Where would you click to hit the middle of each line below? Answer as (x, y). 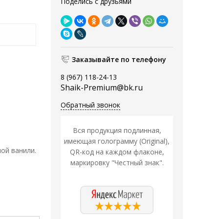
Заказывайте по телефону (119, 60)
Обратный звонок (90, 105)
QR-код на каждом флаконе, (117, 152)
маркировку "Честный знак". (117, 163)
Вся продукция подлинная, (117, 131)
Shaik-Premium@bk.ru (102, 88)
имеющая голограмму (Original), (117, 141)
